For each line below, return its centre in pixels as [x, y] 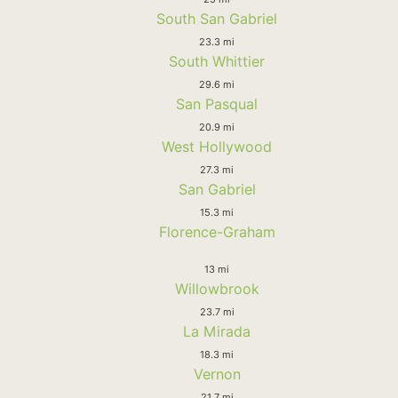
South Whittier [217, 61]
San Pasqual [217, 103]
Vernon [217, 374]
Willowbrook [217, 288]
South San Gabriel [217, 18]
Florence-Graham [217, 231]
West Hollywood [217, 146]
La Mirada [217, 331]
